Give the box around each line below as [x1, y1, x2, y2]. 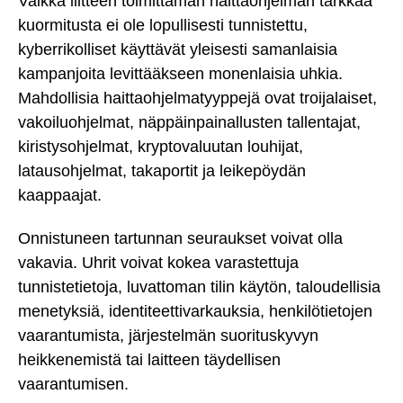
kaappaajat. [18, 185, 102, 204]
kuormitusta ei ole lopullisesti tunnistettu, [18, 15, 308, 34]
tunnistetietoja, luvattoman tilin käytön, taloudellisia [18, 278, 381, 297]
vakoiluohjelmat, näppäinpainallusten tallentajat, [18, 112, 361, 131]
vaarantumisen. [18, 375, 129, 394]
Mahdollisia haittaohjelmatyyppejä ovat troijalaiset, [18, 88, 377, 107]
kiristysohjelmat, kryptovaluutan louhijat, [18, 137, 303, 156]
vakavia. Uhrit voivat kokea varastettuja [18, 254, 299, 273]
